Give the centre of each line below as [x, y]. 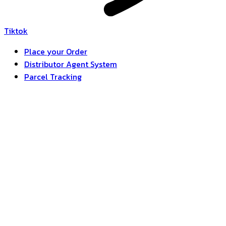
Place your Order [56, 51]
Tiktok [16, 31]
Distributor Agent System [71, 64]
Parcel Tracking [53, 77]
